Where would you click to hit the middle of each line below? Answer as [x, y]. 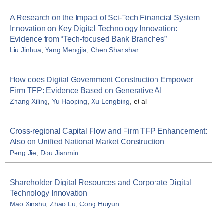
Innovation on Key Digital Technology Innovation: [93, 29]
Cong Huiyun [99, 204]
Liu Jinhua [25, 50]
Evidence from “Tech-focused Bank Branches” [88, 39]
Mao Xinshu [28, 204]
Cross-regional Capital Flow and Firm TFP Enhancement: [108, 131]
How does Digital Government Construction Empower [101, 80]
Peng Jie [23, 153]
